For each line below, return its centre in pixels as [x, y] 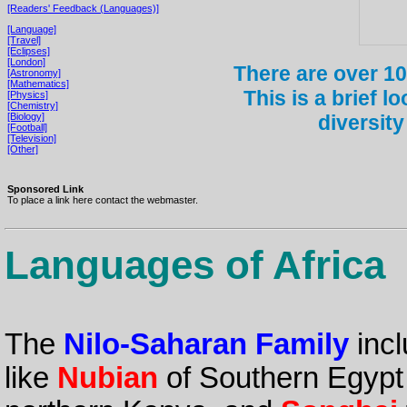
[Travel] [24, 40]
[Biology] [26, 116]
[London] [26, 61]
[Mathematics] [38, 83]
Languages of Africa [194, 264]
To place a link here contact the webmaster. [103, 199]
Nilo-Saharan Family [206, 345]
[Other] [23, 149]
